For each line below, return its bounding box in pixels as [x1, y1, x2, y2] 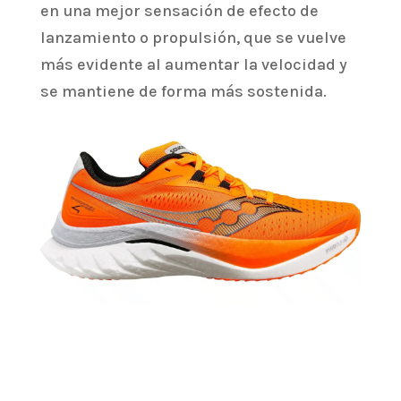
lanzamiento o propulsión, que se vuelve [39, 28, 346, 48]
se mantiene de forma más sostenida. [39, 81, 327, 102]
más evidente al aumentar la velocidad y [39, 55, 347, 75]
